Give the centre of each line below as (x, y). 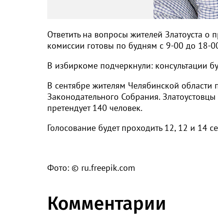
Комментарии (107, 203)
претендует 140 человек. (95, 108)
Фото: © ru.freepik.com (91, 167)
